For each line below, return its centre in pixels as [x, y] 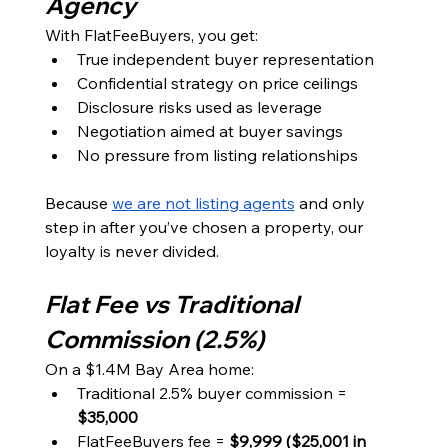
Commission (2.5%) [154, 338]
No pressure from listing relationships [217, 154]
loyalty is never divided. [131, 250]
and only [331, 202]
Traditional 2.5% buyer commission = [213, 392]
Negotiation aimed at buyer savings [209, 130]
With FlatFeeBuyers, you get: [151, 34]
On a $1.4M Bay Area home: [149, 368]
